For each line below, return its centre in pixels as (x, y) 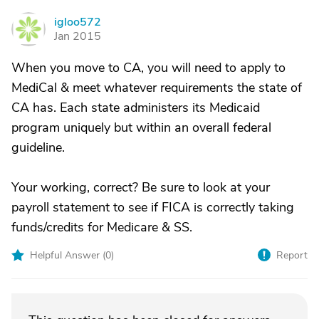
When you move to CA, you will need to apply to (148, 68)
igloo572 (78, 22)
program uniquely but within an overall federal (141, 127)
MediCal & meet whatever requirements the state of (157, 88)
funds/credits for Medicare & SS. (102, 227)
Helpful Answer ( (68, 255)
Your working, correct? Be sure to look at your (141, 187)
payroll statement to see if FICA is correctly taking (153, 207)
